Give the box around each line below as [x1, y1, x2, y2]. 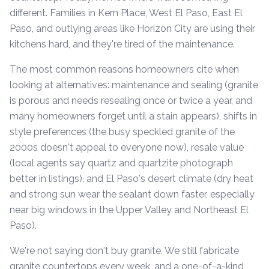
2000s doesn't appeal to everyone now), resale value [10, 142, 244, 153]
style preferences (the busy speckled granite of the [10, 126, 235, 138]
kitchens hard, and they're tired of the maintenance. [10, 38, 235, 50]
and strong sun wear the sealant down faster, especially [10, 189, 255, 200]
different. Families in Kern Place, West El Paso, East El [10, 7, 243, 19]
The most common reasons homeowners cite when [10, 64, 239, 75]
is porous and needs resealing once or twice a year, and [10, 95, 252, 106]
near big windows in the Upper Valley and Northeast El [10, 204, 249, 216]
